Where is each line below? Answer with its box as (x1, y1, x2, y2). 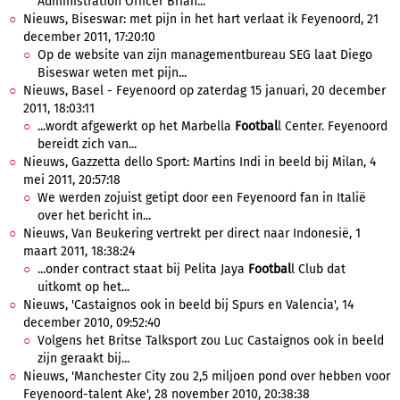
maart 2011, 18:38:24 (23, 244, 135, 259)
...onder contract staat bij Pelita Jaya (37, 262, 248, 277)
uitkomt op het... (37, 279, 129, 295)
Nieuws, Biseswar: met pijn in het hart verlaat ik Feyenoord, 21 (23, 12, 379, 27)
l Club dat (291, 262, 346, 277)
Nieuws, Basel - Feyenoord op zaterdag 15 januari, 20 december (23, 83, 386, 98)
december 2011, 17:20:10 (23, 29, 155, 45)
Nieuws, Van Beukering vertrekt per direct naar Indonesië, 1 (23, 226, 361, 241)
